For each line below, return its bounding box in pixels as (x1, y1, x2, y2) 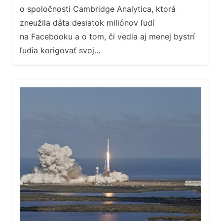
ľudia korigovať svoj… (20, 45, 101, 56)
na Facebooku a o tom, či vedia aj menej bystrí (20, 32, 195, 42)
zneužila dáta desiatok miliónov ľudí (20, 18, 154, 28)
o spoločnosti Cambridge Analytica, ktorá (20, 4, 176, 14)
